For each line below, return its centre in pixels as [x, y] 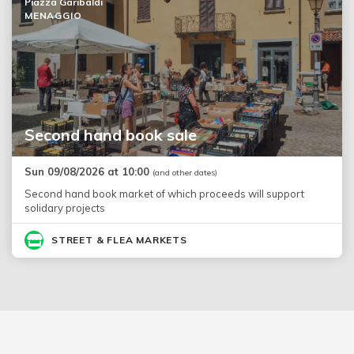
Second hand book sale [111, 134]
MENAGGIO [53, 15]
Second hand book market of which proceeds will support [164, 193]
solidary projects [65, 207]
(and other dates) [185, 172]
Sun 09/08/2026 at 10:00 [88, 171]
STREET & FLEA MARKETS [119, 239]
